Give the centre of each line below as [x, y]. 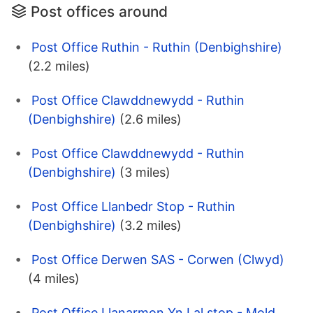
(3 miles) [145, 173]
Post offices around [99, 12]
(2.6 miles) [151, 119]
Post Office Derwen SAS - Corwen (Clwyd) [158, 260]
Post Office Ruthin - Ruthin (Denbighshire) [157, 48]
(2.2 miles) [59, 66]
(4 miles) [54, 279]
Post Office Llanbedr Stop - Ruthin [133, 207]
